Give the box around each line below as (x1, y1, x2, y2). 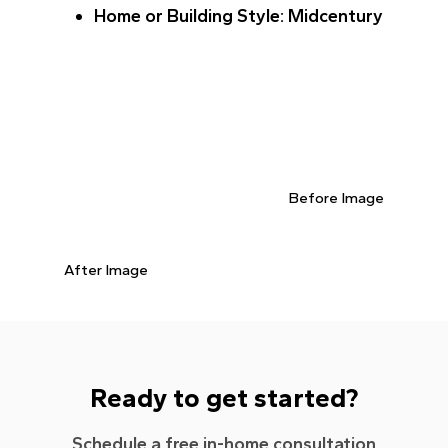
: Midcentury (280, 4, 383, 27)
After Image (64, 260, 148, 279)
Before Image (289, 188, 384, 207)
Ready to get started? (90, 381, 358, 414)
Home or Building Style (94, 4, 280, 27)
